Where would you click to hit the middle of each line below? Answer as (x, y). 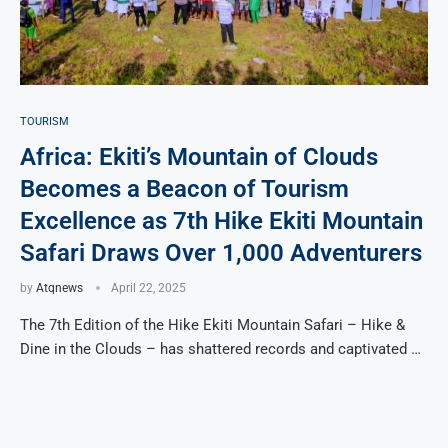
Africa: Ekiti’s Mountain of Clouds (199, 157)
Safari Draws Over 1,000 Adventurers (221, 253)
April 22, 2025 (148, 288)
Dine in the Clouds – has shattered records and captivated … (220, 349)
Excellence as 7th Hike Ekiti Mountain (221, 221)
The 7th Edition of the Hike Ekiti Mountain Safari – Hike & (212, 325)
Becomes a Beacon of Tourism (184, 189)
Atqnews (59, 288)
